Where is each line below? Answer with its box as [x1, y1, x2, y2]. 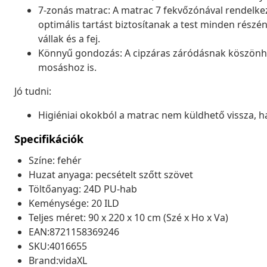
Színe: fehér [29, 153, 82, 167]
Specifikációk [14, 131, 83, 146]
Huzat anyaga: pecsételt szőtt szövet [29, 167, 193, 181]
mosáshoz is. [38, 60, 97, 74]
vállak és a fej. [38, 32, 100, 45]
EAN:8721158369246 [29, 225, 119, 238]
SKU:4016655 [29, 239, 87, 253]
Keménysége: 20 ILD [29, 196, 119, 210]
